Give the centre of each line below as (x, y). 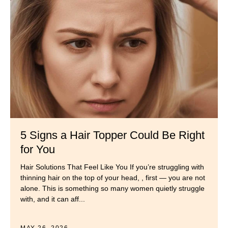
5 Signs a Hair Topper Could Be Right (112, 135)
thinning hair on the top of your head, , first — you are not (113, 178)
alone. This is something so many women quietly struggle (112, 189)
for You (38, 150)
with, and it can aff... (53, 199)
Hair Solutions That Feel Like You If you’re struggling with (112, 167)
